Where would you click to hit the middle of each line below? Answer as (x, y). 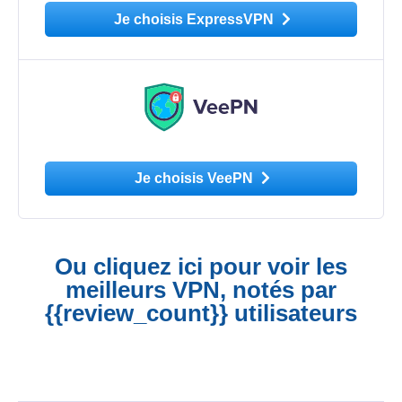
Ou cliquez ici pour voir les (201, 266)
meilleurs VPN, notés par (201, 289)
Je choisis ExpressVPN (196, 20)
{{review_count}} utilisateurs (201, 313)
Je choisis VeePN (196, 179)
